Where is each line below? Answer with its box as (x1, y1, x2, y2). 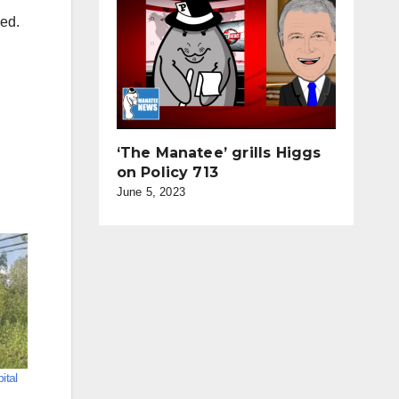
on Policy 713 (116, 164, 219, 181)
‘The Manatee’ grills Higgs (116, 144, 322, 161)
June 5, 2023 (116, 185, 185, 199)
